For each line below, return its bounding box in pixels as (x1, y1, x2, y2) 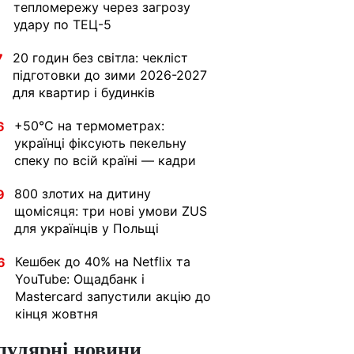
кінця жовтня (15, 306, 98, 322)
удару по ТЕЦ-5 (13, 17, 111, 32)
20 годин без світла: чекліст (13, 50, 188, 66)
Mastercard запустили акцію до (15, 288, 211, 304)
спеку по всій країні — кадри (14, 153, 196, 168)
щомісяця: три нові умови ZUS (14, 203, 207, 219)
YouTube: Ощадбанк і (15, 271, 145, 287)
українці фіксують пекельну (14, 135, 186, 151)
